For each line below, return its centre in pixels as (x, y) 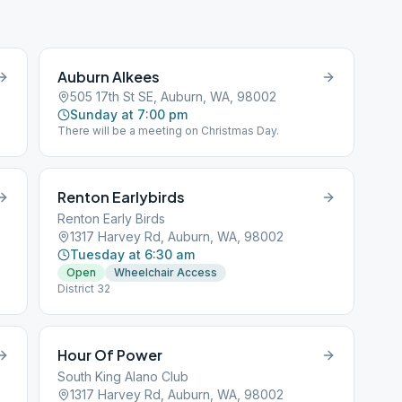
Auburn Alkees (109, 77)
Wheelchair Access (166, 272)
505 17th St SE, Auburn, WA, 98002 (174, 96)
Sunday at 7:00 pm (129, 114)
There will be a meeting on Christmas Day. (169, 131)
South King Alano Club (123, 376)
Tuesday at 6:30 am (133, 254)
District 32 (84, 288)
